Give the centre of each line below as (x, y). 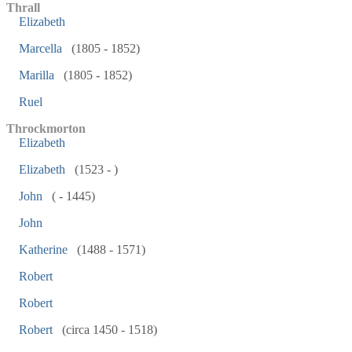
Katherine (43, 249)
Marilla (37, 75)
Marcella (40, 48)
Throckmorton (46, 128)
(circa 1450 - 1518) (108, 330)
